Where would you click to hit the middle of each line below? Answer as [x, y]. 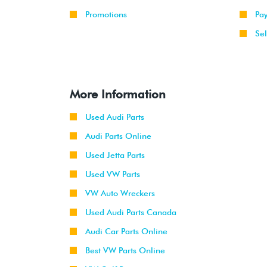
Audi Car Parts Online [126, 232]
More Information [118, 94]
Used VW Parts [113, 174]
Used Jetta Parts [115, 155]
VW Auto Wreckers [120, 193]
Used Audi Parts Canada [131, 212]
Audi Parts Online [118, 136]
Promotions [106, 15]
